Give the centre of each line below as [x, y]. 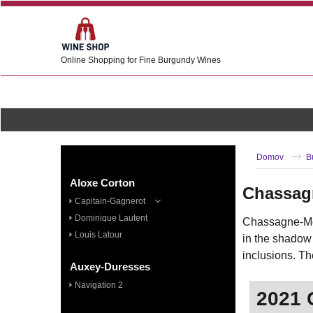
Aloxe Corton [102, 183]
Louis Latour [99, 235]
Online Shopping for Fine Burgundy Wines [141, 60]
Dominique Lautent [111, 218]
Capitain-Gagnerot [110, 201]
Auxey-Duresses [110, 267]
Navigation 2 [99, 285]
